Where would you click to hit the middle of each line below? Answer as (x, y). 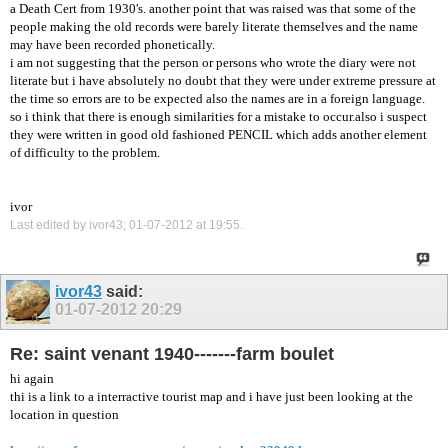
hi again (32, 378)
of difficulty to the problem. (85, 152)
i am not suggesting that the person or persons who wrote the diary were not (213, 62)
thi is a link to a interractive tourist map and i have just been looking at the (211, 396)
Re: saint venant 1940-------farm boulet (172, 353)
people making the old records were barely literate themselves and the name (214, 26)
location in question (64, 414)
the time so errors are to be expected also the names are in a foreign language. (217, 98)
